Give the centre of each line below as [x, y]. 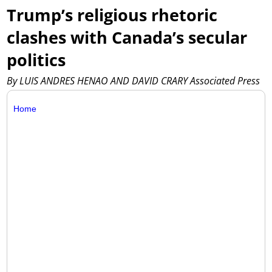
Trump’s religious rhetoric [112, 15]
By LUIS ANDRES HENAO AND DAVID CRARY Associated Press [134, 80]
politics [36, 60]
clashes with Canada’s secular [127, 38]
